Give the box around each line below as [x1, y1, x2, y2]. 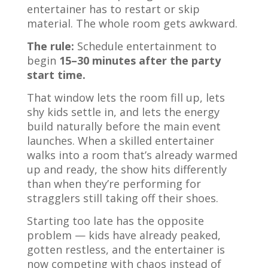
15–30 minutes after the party [59, 53, 221, 68]
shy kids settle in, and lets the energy [26, 105, 220, 119]
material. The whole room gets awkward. [26, 16, 237, 31]
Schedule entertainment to [74, 39, 217, 53]
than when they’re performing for [26, 176, 201, 191]
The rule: [26, 39, 74, 53]
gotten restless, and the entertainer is [26, 242, 225, 257]
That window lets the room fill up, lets [26, 90, 225, 105]
